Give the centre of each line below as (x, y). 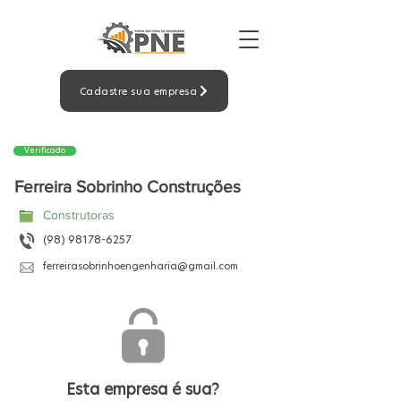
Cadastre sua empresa (138, 91)
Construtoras (79, 215)
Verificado (45, 150)
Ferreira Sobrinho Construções (128, 187)
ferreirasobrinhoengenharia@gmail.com (141, 266)
